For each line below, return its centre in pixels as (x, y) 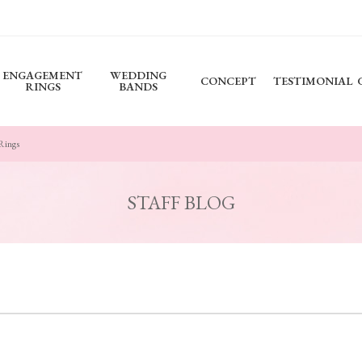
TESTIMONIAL (313, 81)
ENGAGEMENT (42, 75)
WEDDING (138, 75)
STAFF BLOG (181, 202)
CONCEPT (228, 81)
